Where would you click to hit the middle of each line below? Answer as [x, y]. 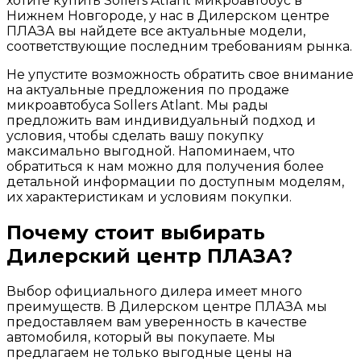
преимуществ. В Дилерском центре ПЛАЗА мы [167, 307]
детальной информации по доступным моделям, [175, 182]
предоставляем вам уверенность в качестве [157, 322]
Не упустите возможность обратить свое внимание [180, 75]
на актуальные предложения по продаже [148, 90]
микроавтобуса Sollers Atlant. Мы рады [137, 106]
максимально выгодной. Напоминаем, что [151, 151]
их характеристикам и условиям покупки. [149, 197]
